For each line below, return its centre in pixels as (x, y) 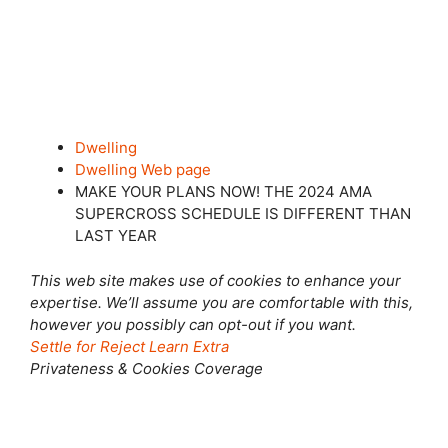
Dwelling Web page (143, 169)
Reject (122, 346)
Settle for (63, 346)
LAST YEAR (116, 235)
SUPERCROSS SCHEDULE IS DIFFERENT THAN (243, 213)
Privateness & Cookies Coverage (146, 368)
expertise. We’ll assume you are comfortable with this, (221, 302)
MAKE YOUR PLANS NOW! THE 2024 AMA (223, 191)
